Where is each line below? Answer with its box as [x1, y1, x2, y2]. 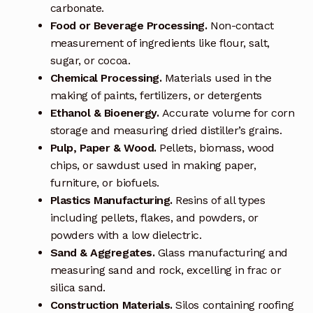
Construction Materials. [50, 298, 176, 312]
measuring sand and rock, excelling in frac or [50, 263, 282, 277]
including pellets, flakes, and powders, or [50, 210, 259, 224]
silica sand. [50, 280, 106, 294]
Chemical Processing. [50, 71, 165, 85]
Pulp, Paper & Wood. [50, 140, 156, 154]
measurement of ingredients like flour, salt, [50, 36, 270, 50]
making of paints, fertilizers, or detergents [50, 88, 262, 102]
